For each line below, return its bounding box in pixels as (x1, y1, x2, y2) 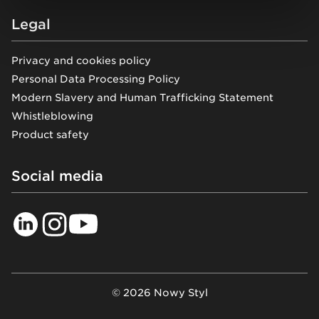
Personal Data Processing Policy (11, 73, 180, 85)
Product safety (11, 128, 89, 140)
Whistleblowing (11, 110, 93, 122)
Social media (11, 167, 103, 184)
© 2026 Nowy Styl (111, 286, 208, 298)
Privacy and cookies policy (11, 54, 151, 66)
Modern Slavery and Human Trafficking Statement (11, 91, 273, 103)
